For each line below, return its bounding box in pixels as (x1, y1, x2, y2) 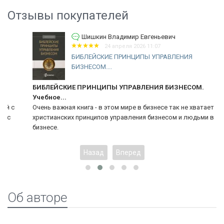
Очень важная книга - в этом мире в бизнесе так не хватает (12, 103, 194, 111)
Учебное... (12, 93, 46, 101)
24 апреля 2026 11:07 (84, 42, 141, 49)
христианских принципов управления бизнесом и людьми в (12, 113, 194, 121)
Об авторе (7, 189, 67, 205)
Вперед (115, 148, 141, 156)
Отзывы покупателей (7, 8, 128, 22)
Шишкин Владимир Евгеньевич (61, 32, 155, 40)
